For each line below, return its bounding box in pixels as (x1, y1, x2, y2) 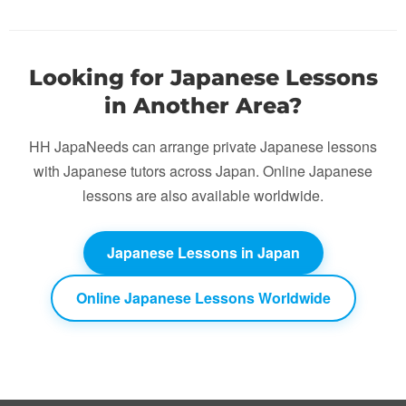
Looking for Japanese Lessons (28, 63, 378, 91)
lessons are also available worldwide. (82, 184, 324, 206)
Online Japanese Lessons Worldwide (75, 286, 331, 308)
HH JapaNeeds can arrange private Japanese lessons (29, 135, 377, 157)
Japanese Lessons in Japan (106, 241, 300, 263)
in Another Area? (104, 92, 302, 119)
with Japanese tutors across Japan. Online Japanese (34, 159, 372, 181)
